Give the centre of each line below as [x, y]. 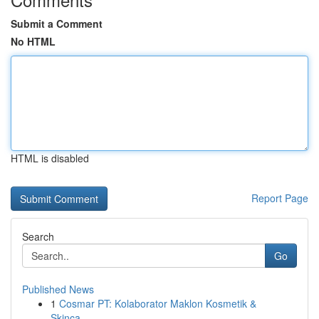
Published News [58, 289]
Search [38, 236]
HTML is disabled [50, 158]
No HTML [33, 41]
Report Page [280, 198]
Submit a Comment [57, 23]
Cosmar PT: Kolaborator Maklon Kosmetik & [158, 303]
